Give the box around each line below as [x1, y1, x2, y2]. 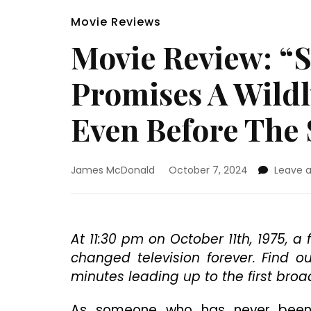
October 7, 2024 [169, 163, 248, 177]
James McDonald [71, 163, 155, 177]
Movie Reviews [71, 14, 161, 30]
